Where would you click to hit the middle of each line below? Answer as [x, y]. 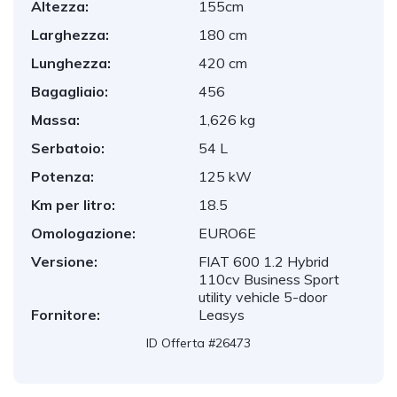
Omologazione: [83, 233]
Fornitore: [66, 315]
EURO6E [227, 233]
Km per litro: [73, 205]
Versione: [64, 261]
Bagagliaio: [70, 91]
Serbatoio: [68, 148]
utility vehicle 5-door [263, 297]
